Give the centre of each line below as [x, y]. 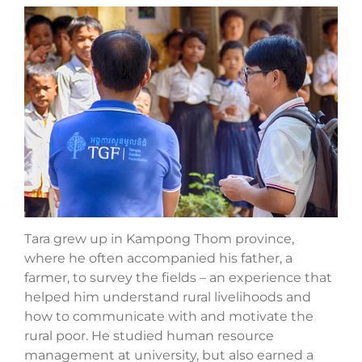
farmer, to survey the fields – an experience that [178, 277]
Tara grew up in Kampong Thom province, [159, 238]
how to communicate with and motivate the [169, 316]
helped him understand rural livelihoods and [168, 297]
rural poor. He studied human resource [149, 335]
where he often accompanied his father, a [158, 258]
